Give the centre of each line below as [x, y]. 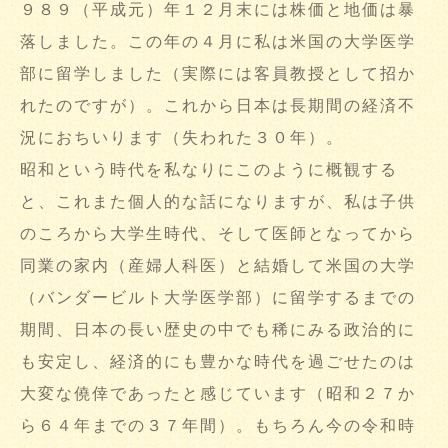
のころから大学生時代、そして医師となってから [218, 234]
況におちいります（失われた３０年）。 [182, 138]
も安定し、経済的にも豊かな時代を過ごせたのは [218, 362]
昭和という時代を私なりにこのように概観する [209, 170]
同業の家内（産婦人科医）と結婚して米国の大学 [218, 266]
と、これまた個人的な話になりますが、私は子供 [218, 202]
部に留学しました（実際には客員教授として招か [218, 74]
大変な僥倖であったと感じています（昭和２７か [218, 394]
